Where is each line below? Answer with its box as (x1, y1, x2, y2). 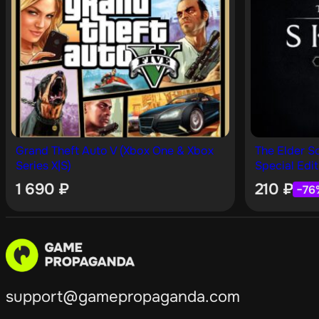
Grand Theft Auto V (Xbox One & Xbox (16, 143, 214, 159)
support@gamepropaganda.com (6, 286, 240, 307)
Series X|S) (16, 158, 71, 174)
